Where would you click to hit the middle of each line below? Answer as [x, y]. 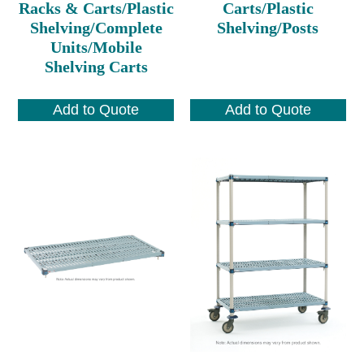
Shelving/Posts [268, 27]
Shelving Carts [96, 66]
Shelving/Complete [96, 27]
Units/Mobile [96, 47]
